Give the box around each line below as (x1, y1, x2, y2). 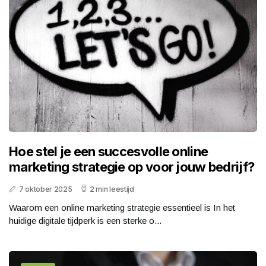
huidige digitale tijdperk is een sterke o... (9, 216, 161, 226)
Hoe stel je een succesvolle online (9, 144, 208, 160)
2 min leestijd (89, 185, 134, 194)
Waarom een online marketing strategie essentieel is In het (9, 202, 235, 213)
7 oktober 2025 (18, 185, 72, 194)
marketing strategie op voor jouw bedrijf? (9, 159, 255, 175)
